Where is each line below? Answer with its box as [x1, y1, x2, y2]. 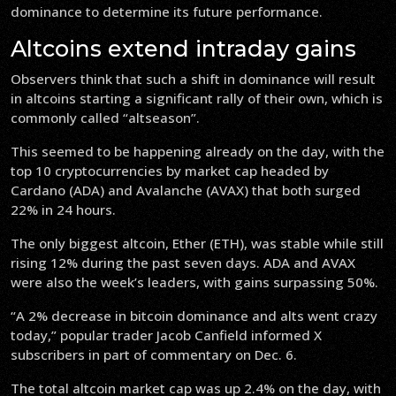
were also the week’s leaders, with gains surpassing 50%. [11, 273, 378, 291]
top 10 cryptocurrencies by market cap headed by [11, 162, 329, 179]
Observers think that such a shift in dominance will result [11, 70, 376, 88]
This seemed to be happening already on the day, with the [11, 142, 385, 160]
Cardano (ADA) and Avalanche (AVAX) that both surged [11, 181, 361, 199]
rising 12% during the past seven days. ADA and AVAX [11, 254, 355, 271]
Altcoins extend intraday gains [11, 35, 356, 62]
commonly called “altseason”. [11, 109, 200, 126]
